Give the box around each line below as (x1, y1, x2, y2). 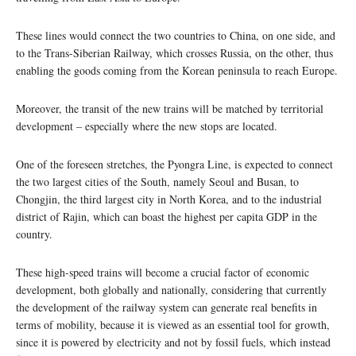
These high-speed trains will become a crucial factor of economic (16, 265, 309, 281)
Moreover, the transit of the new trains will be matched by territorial (16, 101, 323, 117)
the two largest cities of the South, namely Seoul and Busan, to (16, 174, 299, 190)
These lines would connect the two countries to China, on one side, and (16, 28, 335, 44)
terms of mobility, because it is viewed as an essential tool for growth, (16, 317, 330, 333)
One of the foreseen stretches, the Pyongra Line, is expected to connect (16, 157, 333, 172)
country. (16, 226, 52, 242)
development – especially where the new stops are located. (16, 118, 277, 134)
